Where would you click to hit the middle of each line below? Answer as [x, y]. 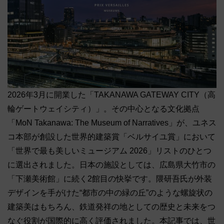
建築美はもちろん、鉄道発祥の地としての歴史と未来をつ [111, 207]
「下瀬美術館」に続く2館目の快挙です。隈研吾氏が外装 [110, 179]
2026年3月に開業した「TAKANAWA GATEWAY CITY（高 [111, 95]
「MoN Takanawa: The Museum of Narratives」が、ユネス [112, 123]
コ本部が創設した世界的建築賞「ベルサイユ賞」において [111, 137]
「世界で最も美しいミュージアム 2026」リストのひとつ [109, 151]
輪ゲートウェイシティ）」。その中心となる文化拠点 [103, 109]
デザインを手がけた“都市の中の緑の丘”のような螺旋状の [110, 193]
